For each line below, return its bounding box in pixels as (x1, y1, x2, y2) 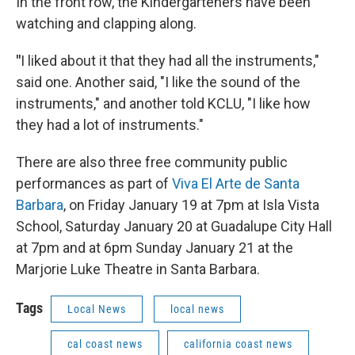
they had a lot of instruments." (16, 116, 204, 133)
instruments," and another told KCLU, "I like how (16, 95, 311, 112)
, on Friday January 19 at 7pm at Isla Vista (63, 197, 319, 213)
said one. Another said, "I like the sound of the (16, 74, 300, 90)
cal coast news (67, 338, 143, 350)
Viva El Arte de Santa (172, 175, 300, 192)
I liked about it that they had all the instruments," (21, 52, 319, 69)
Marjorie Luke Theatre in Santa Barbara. (16, 261, 260, 277)
